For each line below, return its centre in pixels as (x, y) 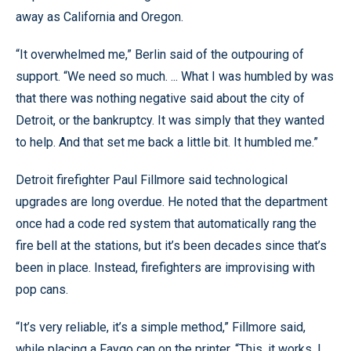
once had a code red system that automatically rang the (166, 224)
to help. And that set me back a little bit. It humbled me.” (167, 142)
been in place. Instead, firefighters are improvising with (165, 268)
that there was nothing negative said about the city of (160, 98)
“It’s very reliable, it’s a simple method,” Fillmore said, (161, 327)
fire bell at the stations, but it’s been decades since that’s (171, 246)
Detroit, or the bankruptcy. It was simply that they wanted (170, 120)
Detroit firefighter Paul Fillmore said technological (152, 180)
